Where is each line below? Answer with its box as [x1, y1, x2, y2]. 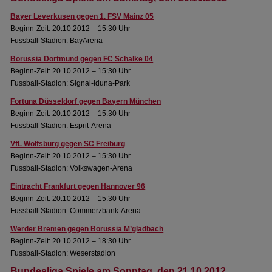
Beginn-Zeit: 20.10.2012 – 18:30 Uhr [10, 237, 131, 245]
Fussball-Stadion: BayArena [10, 36, 103, 45]
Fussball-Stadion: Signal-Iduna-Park [10, 79, 131, 87]
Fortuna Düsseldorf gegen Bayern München [10, 97, 161, 106]
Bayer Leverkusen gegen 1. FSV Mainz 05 [10, 12, 154, 21]
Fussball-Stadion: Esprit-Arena [10, 121, 112, 130]
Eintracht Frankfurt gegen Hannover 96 [10, 182, 146, 191]
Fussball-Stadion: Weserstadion [10, 249, 116, 257]
